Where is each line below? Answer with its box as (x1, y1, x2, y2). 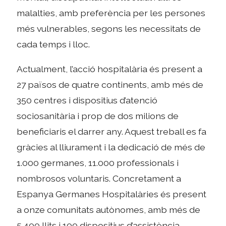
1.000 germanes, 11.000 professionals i (17, 157, 179, 168)
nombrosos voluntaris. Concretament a (17, 173, 182, 184)
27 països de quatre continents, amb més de (17, 79, 204, 90)
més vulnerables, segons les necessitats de (17, 23, 201, 34)
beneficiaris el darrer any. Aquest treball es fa (17, 126, 207, 137)
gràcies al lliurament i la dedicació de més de (17, 141, 206, 152)
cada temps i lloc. (17, 39, 90, 50)
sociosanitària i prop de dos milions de (17, 110, 179, 121)
